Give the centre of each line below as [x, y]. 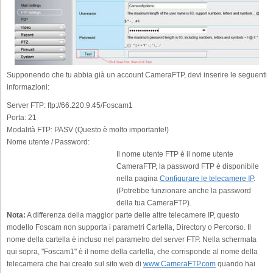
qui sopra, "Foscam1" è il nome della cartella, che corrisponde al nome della [132, 251]
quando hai [236, 264]
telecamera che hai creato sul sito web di [75, 264]
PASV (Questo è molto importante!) [111, 129]
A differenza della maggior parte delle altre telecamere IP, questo [133, 215]
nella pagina [138, 178]
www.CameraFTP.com [179, 264]
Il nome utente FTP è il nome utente [175, 154]
